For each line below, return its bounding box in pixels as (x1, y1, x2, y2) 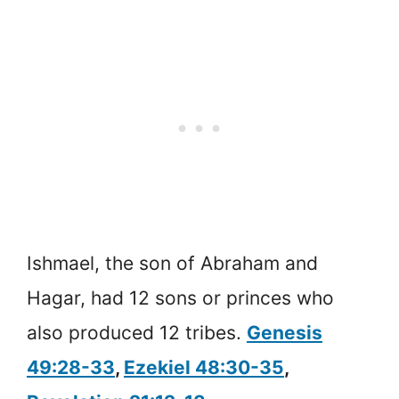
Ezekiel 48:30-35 (124, 355, 284, 379)
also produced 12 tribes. (27, 321, 247, 344)
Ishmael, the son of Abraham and (27, 251, 318, 274)
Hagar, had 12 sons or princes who (27, 286, 334, 309)
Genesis (247, 321, 322, 344)
